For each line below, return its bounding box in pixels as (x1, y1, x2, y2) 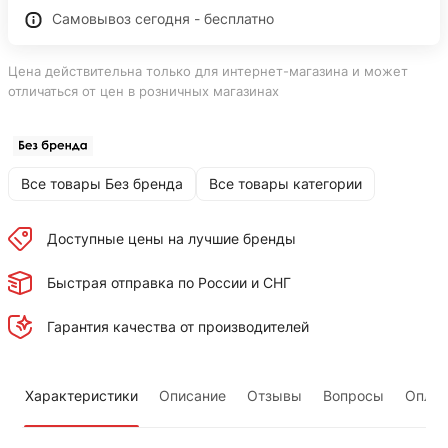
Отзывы (247, 386, 303, 404)
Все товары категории (209, 175, 362, 193)
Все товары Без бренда (21, 175, 183, 193)
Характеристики (25, 386, 139, 404)
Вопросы (323, 386, 385, 404)
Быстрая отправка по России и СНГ (47, 274, 291, 292)
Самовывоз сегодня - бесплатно (52, 9, 274, 27)
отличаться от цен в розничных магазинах (8, 82, 279, 99)
